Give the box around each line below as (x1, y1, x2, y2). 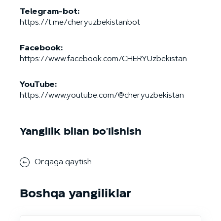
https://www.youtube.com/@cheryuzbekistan (20, 91, 184, 100)
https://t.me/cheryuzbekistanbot (20, 18, 140, 27)
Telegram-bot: (20, 7, 79, 16)
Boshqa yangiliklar (20, 187, 131, 199)
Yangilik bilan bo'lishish (20, 126, 142, 137)
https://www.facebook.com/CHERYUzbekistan (20, 55, 187, 63)
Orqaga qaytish (35, 158, 92, 166)
